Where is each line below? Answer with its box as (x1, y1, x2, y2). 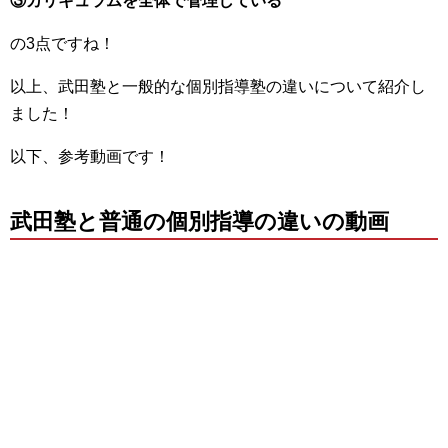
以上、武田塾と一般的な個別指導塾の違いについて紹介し (10, 77, 426, 95)
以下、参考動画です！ (10, 147, 170, 165)
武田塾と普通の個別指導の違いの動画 (10, 208, 389, 234)
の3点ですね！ (10, 34, 115, 52)
